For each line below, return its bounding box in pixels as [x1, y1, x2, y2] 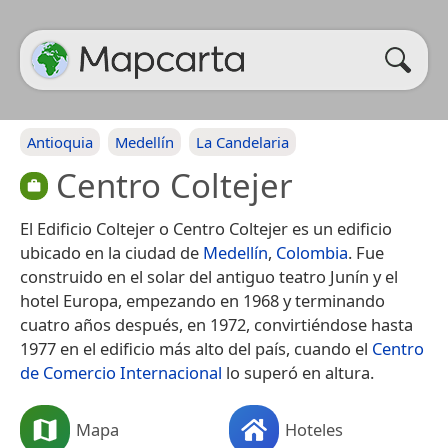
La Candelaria [196, 132, 289, 152]
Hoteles [285, 417, 343, 441]
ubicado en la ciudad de [20, 240, 203, 264]
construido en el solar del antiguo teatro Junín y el [20, 264, 398, 288]
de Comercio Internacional [20, 360, 222, 384]
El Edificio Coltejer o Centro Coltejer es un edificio [20, 216, 392, 240]
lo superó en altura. [222, 360, 374, 384]
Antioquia [27, 132, 93, 152]
